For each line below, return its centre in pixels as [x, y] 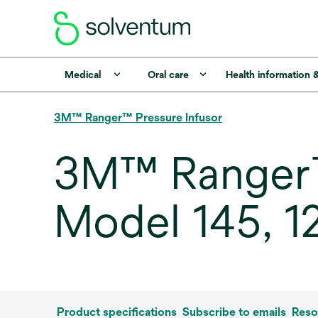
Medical [82, 75]
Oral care [168, 75]
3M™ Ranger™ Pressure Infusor [138, 117]
